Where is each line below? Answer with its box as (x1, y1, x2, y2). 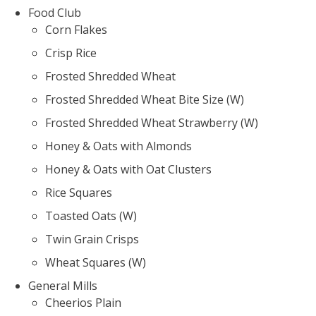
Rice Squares (45, 184, 112, 200)
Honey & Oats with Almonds (45, 138, 192, 154)
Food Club (28, 4, 81, 20)
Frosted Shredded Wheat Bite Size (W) (45, 91, 244, 107)
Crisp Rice (45, 44, 97, 61)
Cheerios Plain (45, 294, 121, 310)
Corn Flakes (45, 21, 107, 37)
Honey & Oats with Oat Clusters (45, 161, 212, 177)
